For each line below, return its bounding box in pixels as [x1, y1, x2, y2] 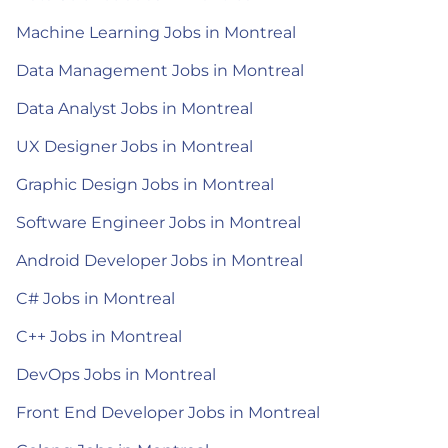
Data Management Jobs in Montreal [16, 60, 304, 80]
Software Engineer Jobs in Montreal [16, 212, 301, 232]
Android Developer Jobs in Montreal [16, 250, 303, 270]
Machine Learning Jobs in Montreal [16, 22, 296, 42]
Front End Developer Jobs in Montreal [16, 402, 320, 422]
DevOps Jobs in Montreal [16, 364, 216, 384]
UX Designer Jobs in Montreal [16, 136, 253, 156]
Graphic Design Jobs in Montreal [16, 174, 274, 194]
